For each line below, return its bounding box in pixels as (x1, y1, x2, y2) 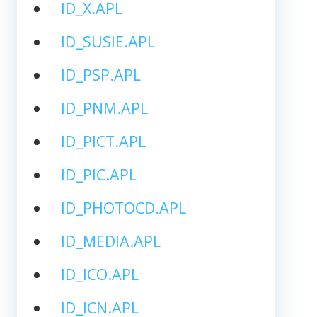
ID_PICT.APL (60, 130, 146, 151)
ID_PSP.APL (60, 64, 141, 85)
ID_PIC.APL (60, 163, 137, 185)
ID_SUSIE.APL (60, 30, 155, 52)
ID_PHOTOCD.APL (60, 197, 186, 218)
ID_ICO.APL (60, 263, 139, 284)
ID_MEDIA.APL (60, 230, 161, 251)
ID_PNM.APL (60, 97, 148, 118)
